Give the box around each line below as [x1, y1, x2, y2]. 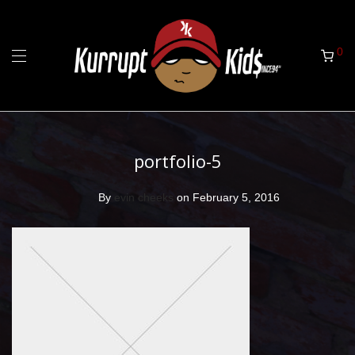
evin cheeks [114, 191, 174, 204]
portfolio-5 [133, 149, 222, 173]
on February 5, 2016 [177, 191, 280, 204]
